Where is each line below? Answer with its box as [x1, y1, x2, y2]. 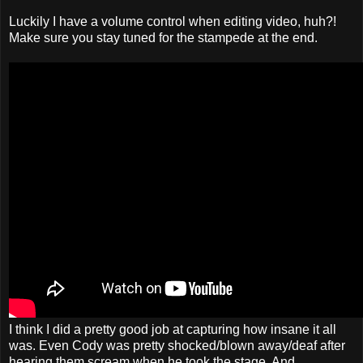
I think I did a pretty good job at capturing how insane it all [9, 322, 336, 336]
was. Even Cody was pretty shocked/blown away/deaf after [9, 338, 345, 352]
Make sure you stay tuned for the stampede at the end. [9, 30, 318, 45]
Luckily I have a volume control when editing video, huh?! [9, 14, 336, 28]
